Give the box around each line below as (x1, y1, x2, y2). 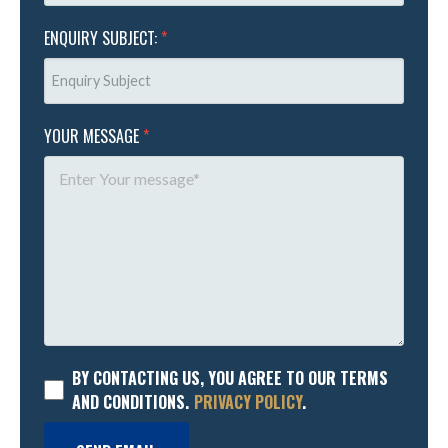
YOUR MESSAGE (44, 124, 143, 149)
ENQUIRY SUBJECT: (44, 26, 161, 51)
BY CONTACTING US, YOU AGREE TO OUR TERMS (72, 366, 388, 391)
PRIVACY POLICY (194, 390, 302, 415)
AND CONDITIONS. (72, 390, 189, 415)
